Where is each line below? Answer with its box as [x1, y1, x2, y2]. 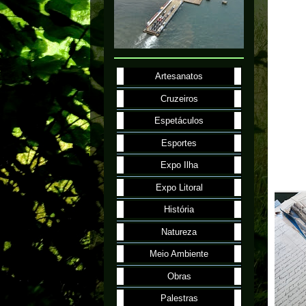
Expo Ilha [160, 160, 198, 171]
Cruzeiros [160, 93, 198, 104]
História [164, 204, 195, 215]
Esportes [161, 137, 197, 148]
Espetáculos [154, 115, 204, 126]
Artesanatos [155, 71, 204, 82]
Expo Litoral [155, 182, 203, 193]
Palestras [160, 293, 198, 304]
